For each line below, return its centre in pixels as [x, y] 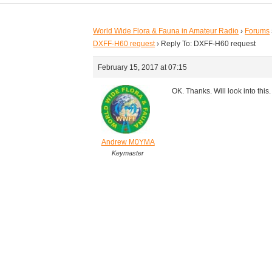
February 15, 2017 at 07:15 [143, 68]
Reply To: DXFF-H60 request [209, 44]
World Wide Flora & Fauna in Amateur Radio [166, 31]
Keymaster [128, 153]
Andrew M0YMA [128, 142]
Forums [257, 31]
